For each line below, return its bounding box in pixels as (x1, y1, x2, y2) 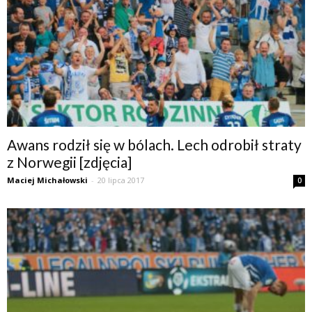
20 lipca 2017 (97, 175, 144, 186)
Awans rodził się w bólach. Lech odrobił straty (7, 136, 302, 154)
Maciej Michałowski (7, 175, 88, 186)
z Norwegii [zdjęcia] (7, 153, 132, 171)
